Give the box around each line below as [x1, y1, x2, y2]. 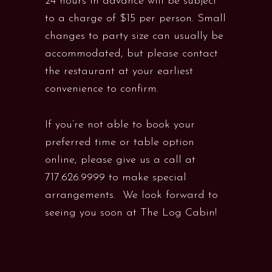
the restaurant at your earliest [45, 66, 193, 77]
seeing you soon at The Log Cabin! [45, 207, 217, 219]
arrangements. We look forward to [45, 189, 218, 201]
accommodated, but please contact [45, 48, 218, 59]
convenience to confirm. [45, 83, 158, 95]
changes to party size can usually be [45, 30, 223, 42]
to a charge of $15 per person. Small [45, 13, 226, 24]
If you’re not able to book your [45, 119, 195, 131]
